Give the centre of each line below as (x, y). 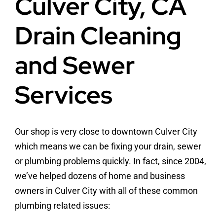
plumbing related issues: (62, 206)
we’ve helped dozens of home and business (100, 176)
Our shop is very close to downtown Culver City (106, 132)
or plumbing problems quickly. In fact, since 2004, (110, 161)
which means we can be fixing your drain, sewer (108, 147)
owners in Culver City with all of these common (106, 191)
